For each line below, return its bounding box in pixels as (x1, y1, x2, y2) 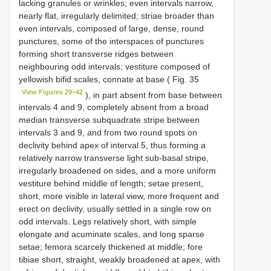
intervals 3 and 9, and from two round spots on (19, 128, 197, 138)
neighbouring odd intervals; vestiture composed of (19, 61, 210, 71)
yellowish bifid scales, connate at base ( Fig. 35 (19, 74, 199, 84)
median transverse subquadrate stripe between (19, 115, 200, 125)
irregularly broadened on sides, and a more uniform (19, 166, 216, 176)
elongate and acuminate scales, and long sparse (19, 229, 204, 240)
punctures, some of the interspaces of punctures (19, 36, 204, 46)
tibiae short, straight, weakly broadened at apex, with (19, 255, 220, 265)
